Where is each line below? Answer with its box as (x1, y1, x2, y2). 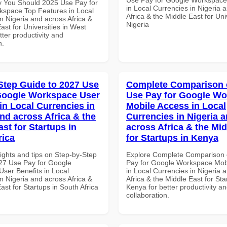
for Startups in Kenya (126, 132, 218, 143)
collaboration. (126, 191, 169, 199)
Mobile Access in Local (126, 100, 226, 111)
